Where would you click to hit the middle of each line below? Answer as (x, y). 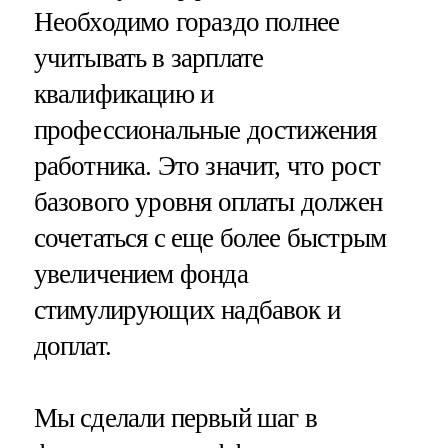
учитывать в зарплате (148, 58)
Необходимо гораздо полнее (186, 22)
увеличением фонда (140, 274)
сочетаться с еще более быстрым (210, 238)
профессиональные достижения (205, 130)
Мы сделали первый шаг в (175, 417)
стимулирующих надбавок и (187, 310)
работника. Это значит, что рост (207, 166)
